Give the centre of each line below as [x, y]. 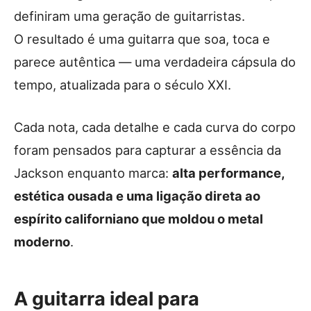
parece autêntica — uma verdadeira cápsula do [155, 62]
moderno [42, 242]
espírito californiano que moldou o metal [138, 219]
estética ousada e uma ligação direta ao [137, 196]
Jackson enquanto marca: [93, 173]
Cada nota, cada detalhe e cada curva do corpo [155, 127]
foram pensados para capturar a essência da [148, 150]
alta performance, [228, 173]
